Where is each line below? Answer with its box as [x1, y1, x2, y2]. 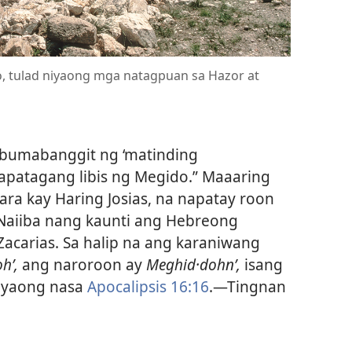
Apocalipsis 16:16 [87, 275, 209, 297]
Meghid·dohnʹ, [146, 253, 240, 275]
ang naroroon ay [18, 253, 146, 275]
